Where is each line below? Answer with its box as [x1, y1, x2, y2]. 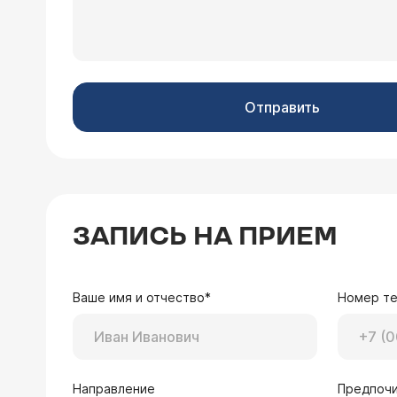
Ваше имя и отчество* [73, 290, 211, 305]
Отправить [244, 98, 320, 116]
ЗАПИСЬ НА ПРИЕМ [73, 222, 338, 252]
